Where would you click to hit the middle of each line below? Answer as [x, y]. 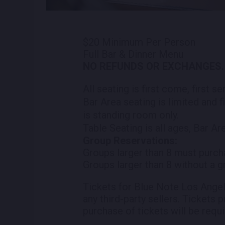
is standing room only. [131, 115]
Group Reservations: [130, 140]
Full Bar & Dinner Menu [133, 54]
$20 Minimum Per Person [139, 42]
